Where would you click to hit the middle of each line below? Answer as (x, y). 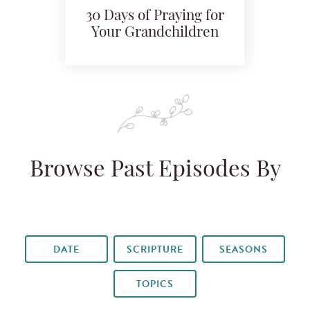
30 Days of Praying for (155, 17)
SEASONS (244, 249)
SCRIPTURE (155, 249)
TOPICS (155, 284)
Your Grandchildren (155, 33)
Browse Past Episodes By (155, 171)
